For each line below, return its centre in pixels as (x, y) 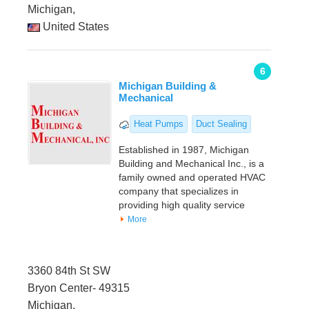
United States (74, 27)
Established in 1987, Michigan (184, 150)
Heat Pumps (159, 124)
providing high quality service (182, 205)
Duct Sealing (221, 124)
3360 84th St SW (69, 271)
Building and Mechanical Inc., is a (191, 164)
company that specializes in (179, 191)
